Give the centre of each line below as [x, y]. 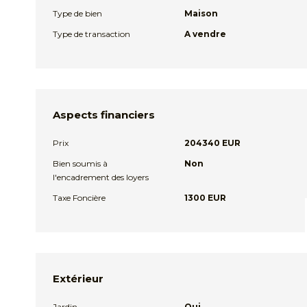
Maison [201, 13]
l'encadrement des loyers [101, 177]
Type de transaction [91, 34]
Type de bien [77, 13]
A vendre [205, 34]
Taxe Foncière [79, 198]
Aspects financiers [104, 115]
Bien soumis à [80, 163]
